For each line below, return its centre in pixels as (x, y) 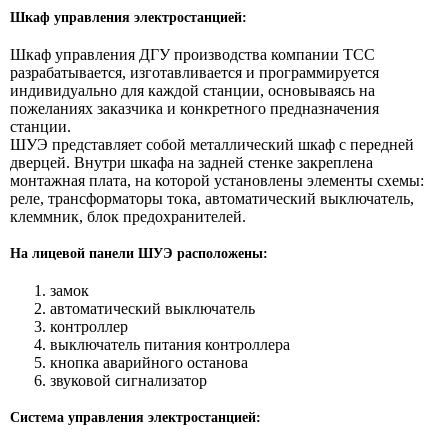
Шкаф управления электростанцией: (128, 17)
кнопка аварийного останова (149, 362)
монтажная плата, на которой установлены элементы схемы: (217, 180)
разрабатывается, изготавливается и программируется (194, 72)
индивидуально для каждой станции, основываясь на (192, 90)
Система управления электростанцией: (135, 417)
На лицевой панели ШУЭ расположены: (139, 253)
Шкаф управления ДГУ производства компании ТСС (192, 54)
